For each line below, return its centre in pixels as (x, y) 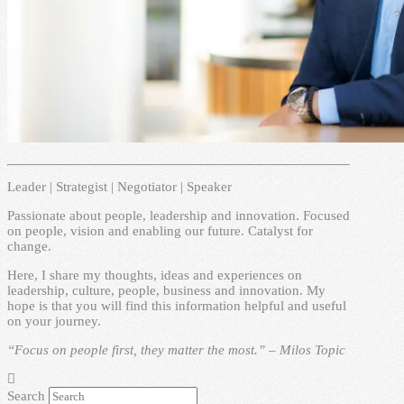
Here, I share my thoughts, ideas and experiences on (155, 275)
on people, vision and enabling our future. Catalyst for (160, 230)
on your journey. (54, 321)
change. (29, 246)
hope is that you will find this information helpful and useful (177, 305)
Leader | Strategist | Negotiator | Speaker (119, 186)
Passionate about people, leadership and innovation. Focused (179, 215)
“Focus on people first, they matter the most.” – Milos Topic (176, 349)
